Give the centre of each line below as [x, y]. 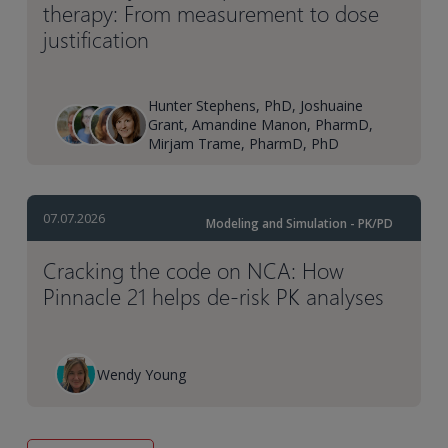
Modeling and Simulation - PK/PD [299, 224]
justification [96, 39]
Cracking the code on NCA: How [194, 270]
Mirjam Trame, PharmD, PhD [244, 144]
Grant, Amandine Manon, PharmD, [261, 125]
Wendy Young [142, 374]
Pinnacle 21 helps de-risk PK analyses [214, 296]
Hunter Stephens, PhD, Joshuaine [256, 106]
